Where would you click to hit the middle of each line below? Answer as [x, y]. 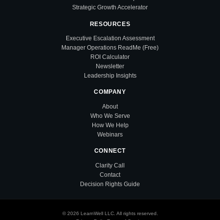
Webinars [110, 134]
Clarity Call [110, 165]
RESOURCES [110, 24]
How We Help [110, 125]
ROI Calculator [110, 57]
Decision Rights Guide [110, 184]
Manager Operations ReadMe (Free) [110, 48]
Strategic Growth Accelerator [110, 8]
